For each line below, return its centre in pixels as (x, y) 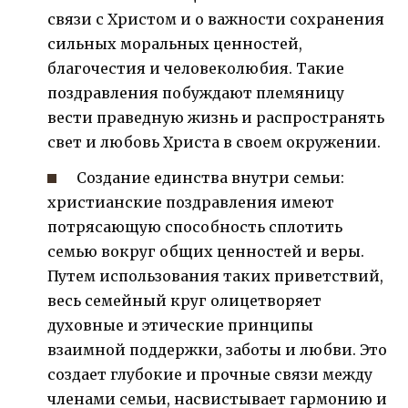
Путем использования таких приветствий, (215, 275)
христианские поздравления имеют (191, 202)
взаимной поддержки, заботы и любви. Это (217, 349)
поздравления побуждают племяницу (196, 93)
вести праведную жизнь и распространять (216, 118)
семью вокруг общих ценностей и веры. (206, 251)
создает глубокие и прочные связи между (210, 374)
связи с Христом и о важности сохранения (216, 20)
